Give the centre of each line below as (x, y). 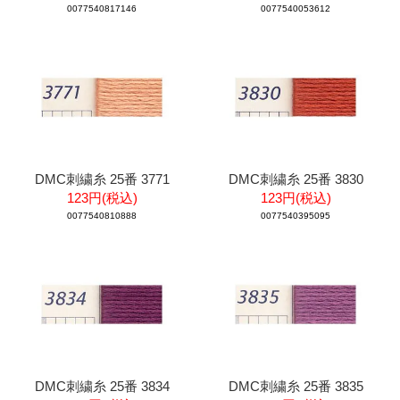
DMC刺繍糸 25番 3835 (296, 386)
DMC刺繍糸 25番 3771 (102, 179)
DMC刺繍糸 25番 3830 (296, 179)
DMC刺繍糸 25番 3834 (102, 386)
